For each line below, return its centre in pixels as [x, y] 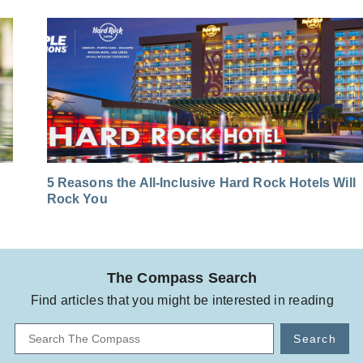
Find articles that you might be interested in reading [182, 300]
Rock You [77, 199]
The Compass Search [182, 278]
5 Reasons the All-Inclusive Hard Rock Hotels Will [201, 182]
